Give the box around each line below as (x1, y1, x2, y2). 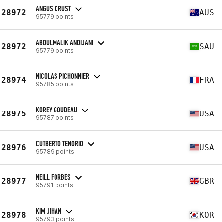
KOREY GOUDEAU (36, 105, 77, 114)
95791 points (36, 181, 73, 189)
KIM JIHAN (36, 206, 61, 216)
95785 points (36, 80, 74, 88)
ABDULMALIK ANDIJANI (36, 37, 93, 47)
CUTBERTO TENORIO (36, 138, 83, 148)
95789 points (36, 147, 74, 155)
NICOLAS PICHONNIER (36, 71, 89, 81)
